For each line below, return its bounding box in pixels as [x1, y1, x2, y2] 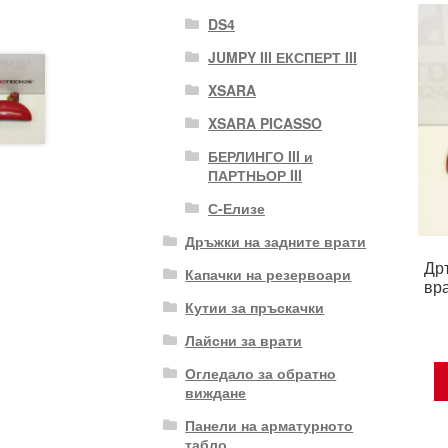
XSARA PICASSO [207, 112, 322, 133]
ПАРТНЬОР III [207, 164, 302, 185]
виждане [185, 381, 247, 402]
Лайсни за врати [185, 329, 303, 350]
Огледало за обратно [185, 362, 337, 383]
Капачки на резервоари [185, 263, 352, 284]
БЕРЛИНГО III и [207, 145, 313, 166]
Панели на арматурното [185, 414, 354, 435]
